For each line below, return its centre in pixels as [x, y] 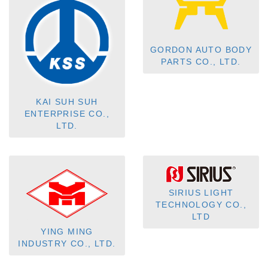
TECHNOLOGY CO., [201, 205]
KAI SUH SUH [67, 102]
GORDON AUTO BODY [201, 50]
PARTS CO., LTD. [201, 62]
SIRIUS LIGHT [201, 193]
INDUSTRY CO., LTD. [67, 244]
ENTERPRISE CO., [67, 114]
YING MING [67, 232]
